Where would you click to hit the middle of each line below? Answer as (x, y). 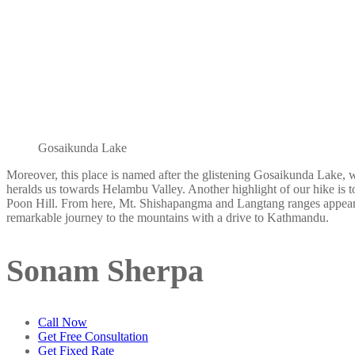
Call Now (63, 322)
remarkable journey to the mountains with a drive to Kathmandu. (168, 218)
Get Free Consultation (93, 336)
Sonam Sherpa (105, 270)
